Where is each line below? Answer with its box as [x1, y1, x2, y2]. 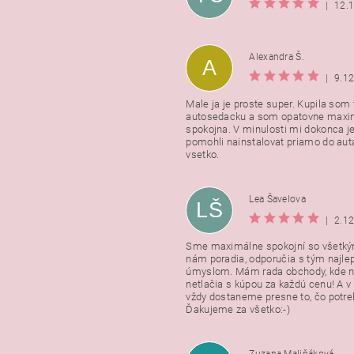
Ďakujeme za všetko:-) [186, 303, 290, 315]
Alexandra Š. [249, 51, 305, 63]
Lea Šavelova [249, 194, 307, 205]
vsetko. [186, 148, 220, 160]
